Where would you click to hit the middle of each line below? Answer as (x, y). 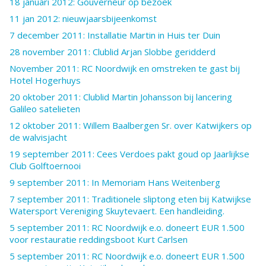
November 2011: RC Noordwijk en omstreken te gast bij (125, 68)
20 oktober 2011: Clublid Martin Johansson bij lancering (121, 96)
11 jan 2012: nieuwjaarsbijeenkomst (83, 18)
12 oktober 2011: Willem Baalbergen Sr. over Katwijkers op (131, 125)
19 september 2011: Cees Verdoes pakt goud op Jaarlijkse (129, 153)
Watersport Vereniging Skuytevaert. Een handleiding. (117, 210)
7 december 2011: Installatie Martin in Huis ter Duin (115, 35)
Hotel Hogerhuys (45, 80)
